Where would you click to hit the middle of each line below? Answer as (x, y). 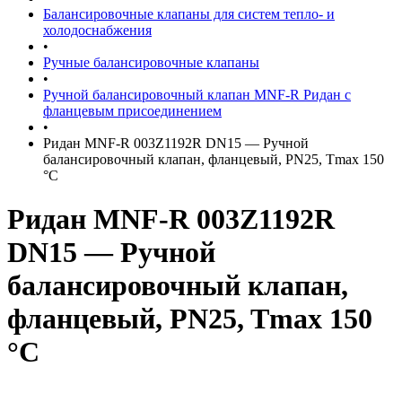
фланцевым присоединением (132, 111)
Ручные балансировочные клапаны (151, 62)
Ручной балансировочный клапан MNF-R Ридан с (197, 95)
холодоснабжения (97, 30)
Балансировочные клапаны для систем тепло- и (189, 14)
